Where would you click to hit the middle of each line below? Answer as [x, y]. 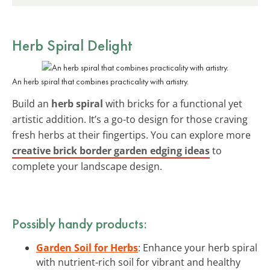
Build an [32, 103]
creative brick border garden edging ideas [111, 150]
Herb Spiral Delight [72, 45]
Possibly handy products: [80, 223]
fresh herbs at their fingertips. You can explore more [131, 135]
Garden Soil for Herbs [87, 247]
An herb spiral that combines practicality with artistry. [100, 81]
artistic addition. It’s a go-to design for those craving [130, 119]
